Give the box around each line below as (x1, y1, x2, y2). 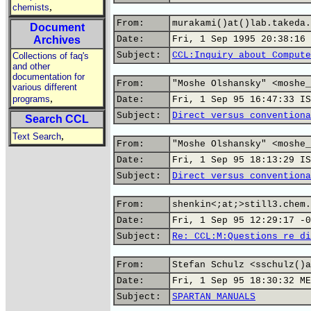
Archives (33, 34, 81, 46)
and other (12, 61, 50, 72)
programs (12, 94, 50, 104)
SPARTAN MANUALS (172, 292, 255, 302)
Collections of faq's (12, 51, 89, 61)
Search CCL (25, 113, 89, 125)
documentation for (12, 72, 85, 82)
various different (12, 82, 77, 92)
